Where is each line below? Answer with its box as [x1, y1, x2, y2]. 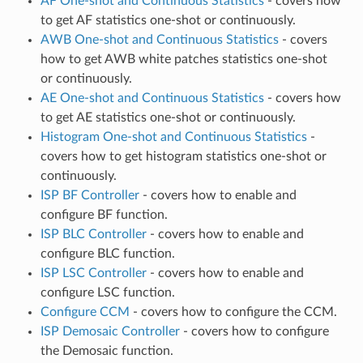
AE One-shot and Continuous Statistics [40, 92, 264, 105]
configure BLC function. [40, 247, 175, 261]
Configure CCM [40, 305, 130, 319]
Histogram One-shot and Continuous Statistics [40, 130, 307, 144]
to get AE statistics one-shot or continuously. [40, 111, 296, 125]
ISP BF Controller [40, 189, 139, 203]
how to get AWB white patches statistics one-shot [40, 53, 327, 66]
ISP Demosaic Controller [40, 325, 180, 339]
